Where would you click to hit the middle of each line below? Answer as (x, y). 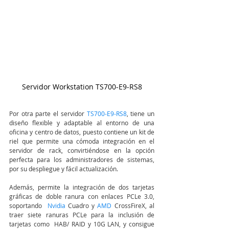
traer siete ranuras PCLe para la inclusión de (82, 215)
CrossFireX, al (134, 206)
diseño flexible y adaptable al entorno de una (82, 123)
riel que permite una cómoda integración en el (82, 141)
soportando (28, 206)
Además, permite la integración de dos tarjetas (82, 187)
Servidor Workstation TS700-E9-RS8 (82, 87)
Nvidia (58, 206)
